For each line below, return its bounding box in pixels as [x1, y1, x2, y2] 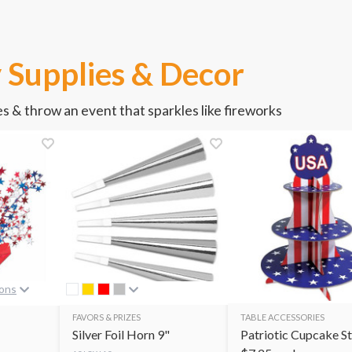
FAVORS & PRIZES [72, 311, 141, 322]
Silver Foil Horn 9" [72, 326, 170, 342]
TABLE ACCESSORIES [240, 311, 324, 322]
